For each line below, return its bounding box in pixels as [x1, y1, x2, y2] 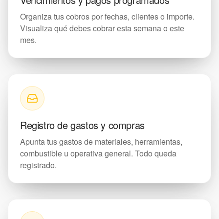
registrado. [20, 159, 57, 171]
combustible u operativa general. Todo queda [20, 148, 176, 159]
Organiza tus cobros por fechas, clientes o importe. [20, 11, 195, 22]
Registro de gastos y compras [20, 118, 145, 132]
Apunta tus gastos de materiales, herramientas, [20, 136, 182, 147]
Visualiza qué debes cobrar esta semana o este [20, 22, 184, 34]
